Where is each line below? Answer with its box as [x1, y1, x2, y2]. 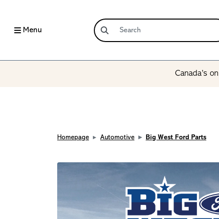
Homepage [57, 134, 89, 141]
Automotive [100, 134, 134, 141]
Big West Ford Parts [146, 134, 206, 141]
